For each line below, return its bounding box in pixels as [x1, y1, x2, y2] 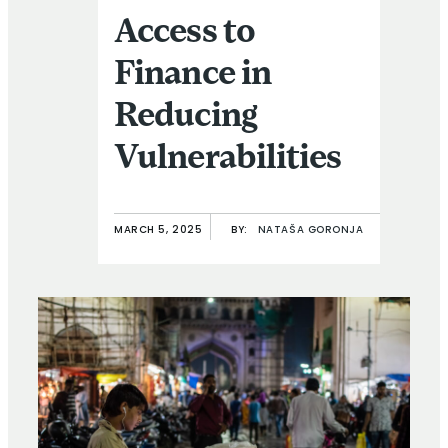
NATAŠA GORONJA [257, 225, 364, 237]
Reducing [114, 100, 257, 136]
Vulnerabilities [114, 142, 342, 178]
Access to [114, 16, 255, 52]
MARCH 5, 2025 [114, 225, 203, 237]
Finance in [114, 58, 271, 94]
